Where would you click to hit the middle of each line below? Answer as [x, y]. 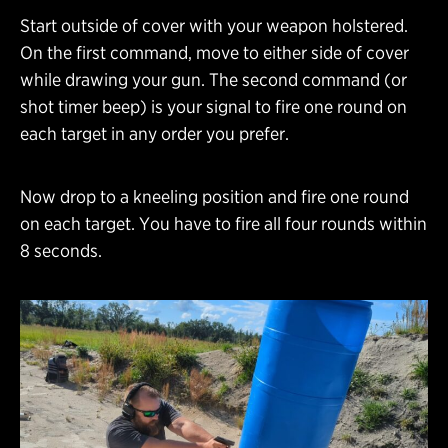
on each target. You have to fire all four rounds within [223, 224]
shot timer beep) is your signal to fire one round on [213, 107]
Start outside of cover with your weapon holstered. [214, 26]
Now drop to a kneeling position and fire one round [214, 197]
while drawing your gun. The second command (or [213, 80]
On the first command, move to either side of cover [214, 53]
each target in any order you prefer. [154, 134]
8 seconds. [61, 251]
